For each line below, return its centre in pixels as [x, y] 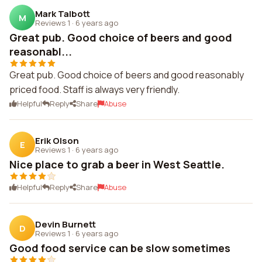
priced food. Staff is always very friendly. [94, 89]
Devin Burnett [65, 224]
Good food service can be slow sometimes [120, 248]
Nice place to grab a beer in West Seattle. [117, 164]
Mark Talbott [63, 13]
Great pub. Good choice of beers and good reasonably [127, 75]
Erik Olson [57, 140]
